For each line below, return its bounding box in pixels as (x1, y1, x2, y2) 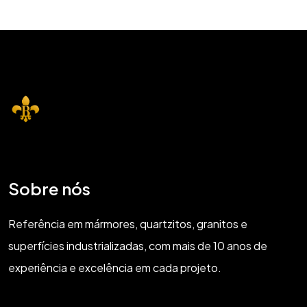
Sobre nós (8, 177, 90, 199)
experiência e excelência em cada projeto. (8, 260, 221, 275)
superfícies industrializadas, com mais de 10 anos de (8, 238, 267, 253)
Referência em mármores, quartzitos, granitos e (8, 216, 247, 231)
